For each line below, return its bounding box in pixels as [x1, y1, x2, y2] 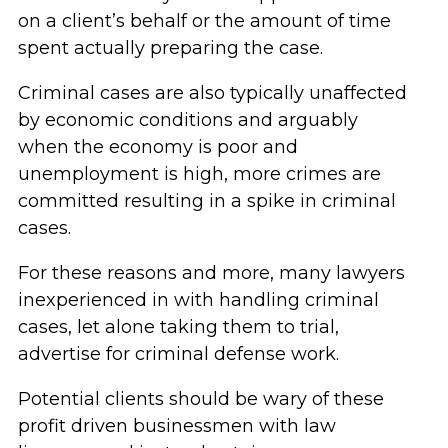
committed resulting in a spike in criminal [17, 190, 396, 212]
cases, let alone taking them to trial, [17, 316, 339, 338]
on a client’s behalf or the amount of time [17, 10, 391, 32]
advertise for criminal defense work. [17, 343, 339, 365]
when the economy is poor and [17, 136, 298, 158]
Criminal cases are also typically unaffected [17, 82, 407, 104]
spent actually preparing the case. [17, 37, 323, 59]
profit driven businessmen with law [17, 415, 336, 437]
